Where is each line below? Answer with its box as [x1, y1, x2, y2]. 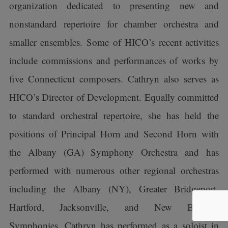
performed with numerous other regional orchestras [9, 164, 219, 177]
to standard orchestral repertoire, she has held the [9, 109, 219, 122]
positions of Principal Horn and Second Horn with [9, 127, 219, 140]
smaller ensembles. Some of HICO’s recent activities [9, 36, 219, 48]
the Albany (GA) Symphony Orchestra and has [9, 146, 219, 158]
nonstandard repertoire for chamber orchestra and [9, 17, 219, 30]
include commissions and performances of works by [9, 54, 219, 67]
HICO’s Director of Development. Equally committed [9, 91, 219, 103]
